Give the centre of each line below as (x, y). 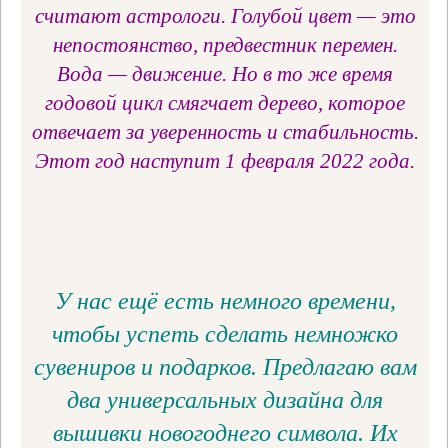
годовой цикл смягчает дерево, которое (225, 103)
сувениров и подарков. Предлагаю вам (225, 367)
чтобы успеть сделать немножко (225, 334)
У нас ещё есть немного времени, (225, 301)
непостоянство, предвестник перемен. (225, 45)
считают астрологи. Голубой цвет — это (225, 16)
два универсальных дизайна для (225, 400)
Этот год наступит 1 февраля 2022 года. (225, 161)
